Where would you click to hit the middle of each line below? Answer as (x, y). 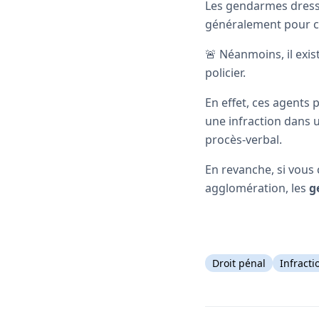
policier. (225, 72)
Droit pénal (239, 263)
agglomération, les (257, 188)
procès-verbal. (244, 139)
